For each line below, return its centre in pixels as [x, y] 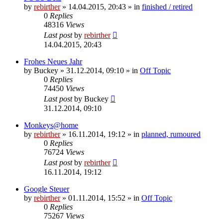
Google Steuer [47, 189]
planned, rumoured [171, 134]
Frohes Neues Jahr [53, 61]
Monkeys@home [51, 125]
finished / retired [167, 6]
